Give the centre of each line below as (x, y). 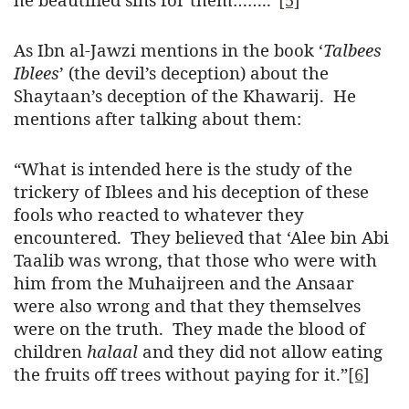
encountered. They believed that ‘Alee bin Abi (201, 237)
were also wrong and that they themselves (187, 306)
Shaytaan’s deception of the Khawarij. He (185, 96)
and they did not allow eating (260, 351)
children (50, 351)
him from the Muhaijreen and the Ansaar (184, 283)
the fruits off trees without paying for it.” (181, 374)
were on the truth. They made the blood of (189, 329)
